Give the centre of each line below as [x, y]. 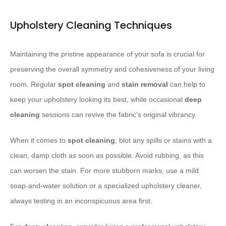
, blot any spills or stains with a [163, 140]
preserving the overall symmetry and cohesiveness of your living [112, 69]
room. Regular [34, 84]
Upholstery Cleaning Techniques [91, 25]
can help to [187, 84]
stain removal [145, 84]
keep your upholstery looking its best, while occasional [97, 100]
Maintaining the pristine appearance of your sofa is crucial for [107, 54]
